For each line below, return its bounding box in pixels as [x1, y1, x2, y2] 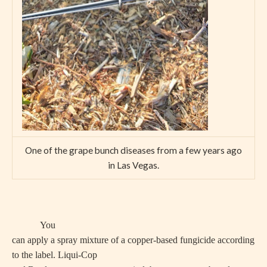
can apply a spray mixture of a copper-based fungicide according [12, 234, 254, 245]
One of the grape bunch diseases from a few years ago [25, 145, 242, 156]
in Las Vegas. [108, 160, 159, 170]
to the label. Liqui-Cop [12, 249, 97, 260]
